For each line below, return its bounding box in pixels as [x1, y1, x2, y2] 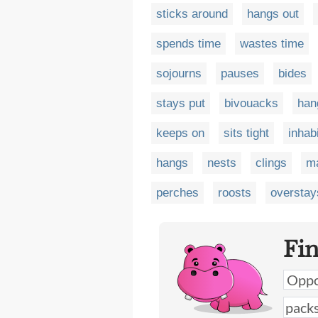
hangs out [247, 7, 299, 21]
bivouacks [224, 97, 278, 110]
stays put [156, 97, 205, 110]
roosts [218, 186, 251, 199]
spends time [156, 37, 221, 50]
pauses [221, 67, 259, 80]
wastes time [240, 37, 304, 50]
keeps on [156, 126, 204, 140]
